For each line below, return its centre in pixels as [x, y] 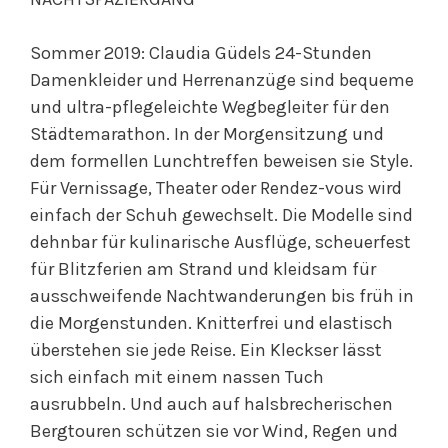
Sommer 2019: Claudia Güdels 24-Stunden [201, 53]
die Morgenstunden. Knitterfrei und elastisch [211, 323]
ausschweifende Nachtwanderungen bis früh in [222, 296]
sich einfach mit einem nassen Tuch [177, 377]
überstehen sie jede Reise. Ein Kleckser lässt [206, 350]
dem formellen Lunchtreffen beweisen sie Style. [221, 161]
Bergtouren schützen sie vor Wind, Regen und [214, 431]
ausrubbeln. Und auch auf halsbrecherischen [211, 404]
